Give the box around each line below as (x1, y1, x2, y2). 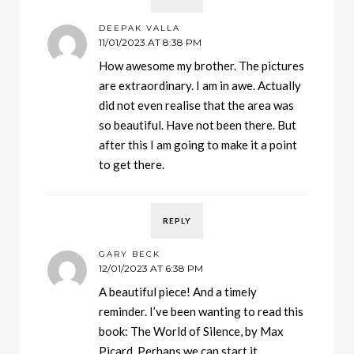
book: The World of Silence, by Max (99, 324, 284, 339)
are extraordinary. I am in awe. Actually (99, 78, 301, 93)
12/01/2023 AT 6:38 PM (99, 262, 203, 275)
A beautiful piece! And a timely (99, 284, 257, 299)
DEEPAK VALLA (99, 23, 180, 34)
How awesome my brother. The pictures (99, 58, 304, 73)
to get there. (99, 157, 164, 172)
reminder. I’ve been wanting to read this (99, 304, 303, 319)
